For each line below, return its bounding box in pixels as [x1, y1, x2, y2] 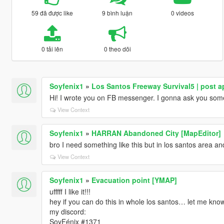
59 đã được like [31, 8, 73, 17]
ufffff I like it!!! [49, 186, 90, 196]
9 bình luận [102, 8, 133, 17]
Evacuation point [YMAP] [91, 174, 177, 185]
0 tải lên [41, 44, 63, 53]
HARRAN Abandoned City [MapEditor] [91, 127, 221, 138]
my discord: [49, 206, 86, 216]
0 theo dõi [103, 44, 131, 53]
